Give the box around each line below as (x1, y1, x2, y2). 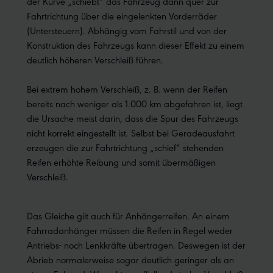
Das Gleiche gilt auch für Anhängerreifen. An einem (27, 209, 230, 222)
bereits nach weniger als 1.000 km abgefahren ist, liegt (27, 97, 243, 110)
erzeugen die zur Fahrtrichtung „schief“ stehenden (27, 141, 224, 154)
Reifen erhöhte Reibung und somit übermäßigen (27, 155, 216, 169)
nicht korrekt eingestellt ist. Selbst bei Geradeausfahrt (27, 126, 235, 140)
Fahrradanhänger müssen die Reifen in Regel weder (27, 224, 233, 237)
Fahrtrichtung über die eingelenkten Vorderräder (27, 9, 217, 23)
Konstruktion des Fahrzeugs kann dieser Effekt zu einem (27, 38, 244, 52)
